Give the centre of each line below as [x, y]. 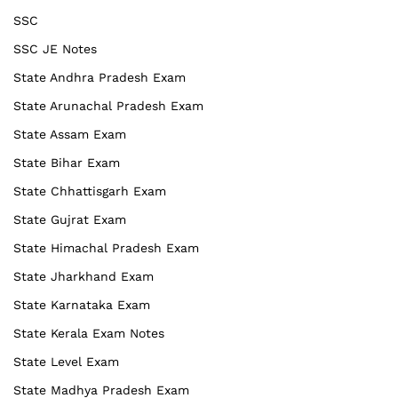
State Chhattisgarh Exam [90, 191]
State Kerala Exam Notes [89, 333]
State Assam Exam [70, 134]
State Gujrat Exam [70, 219]
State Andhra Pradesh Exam [99, 77]
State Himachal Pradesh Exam [106, 247]
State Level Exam [66, 361]
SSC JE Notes [55, 48]
